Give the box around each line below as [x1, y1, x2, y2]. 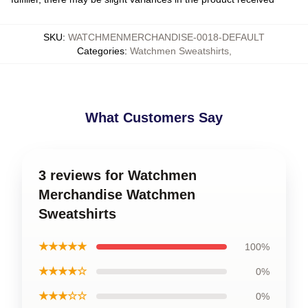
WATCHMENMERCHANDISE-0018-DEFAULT [68, 32, 265, 43]
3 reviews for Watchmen [38, 168, 197, 183]
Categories [76, 45, 124, 56]
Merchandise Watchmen [38, 187, 195, 202]
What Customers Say [85, 110, 223, 125]
